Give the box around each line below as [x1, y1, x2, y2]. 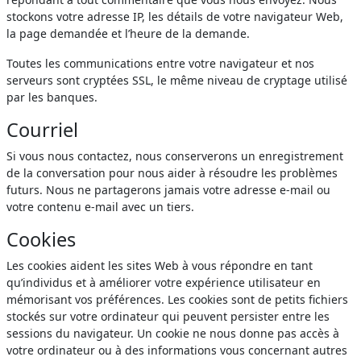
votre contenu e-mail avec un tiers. [6, 198, 194, 214]
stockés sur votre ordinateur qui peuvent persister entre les [6, 308, 330, 324]
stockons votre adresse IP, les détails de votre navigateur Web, [6, 8, 343, 24]
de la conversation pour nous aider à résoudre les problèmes [6, 164, 338, 180]
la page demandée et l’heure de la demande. [6, 25, 250, 41]
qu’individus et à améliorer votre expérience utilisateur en [6, 274, 321, 290]
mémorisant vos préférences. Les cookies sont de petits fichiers [6, 291, 348, 307]
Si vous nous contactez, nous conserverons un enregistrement [6, 147, 343, 164]
